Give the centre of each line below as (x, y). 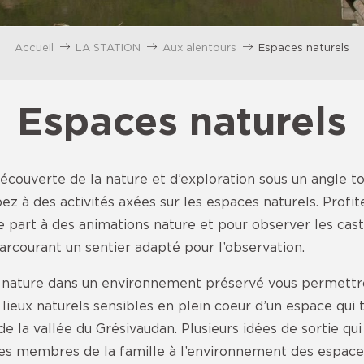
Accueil (34, 47)
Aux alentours (199, 47)
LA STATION (108, 47)
